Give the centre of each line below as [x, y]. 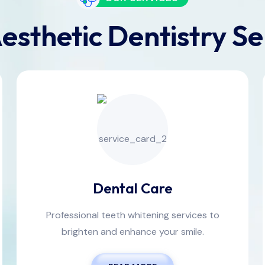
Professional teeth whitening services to [132, 215]
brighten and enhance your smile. [132, 232]
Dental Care [132, 188]
